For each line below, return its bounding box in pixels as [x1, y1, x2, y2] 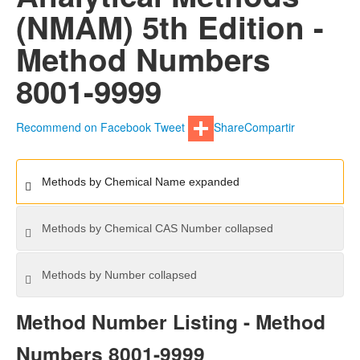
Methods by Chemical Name [41, 175, 186, 189]
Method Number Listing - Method [16, 307, 325, 337]
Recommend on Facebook [16, 119, 151, 136]
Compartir [244, 119, 295, 136]
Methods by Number [41, 268, 145, 282]
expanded [185, 175, 239, 189]
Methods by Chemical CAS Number [41, 222, 222, 235]
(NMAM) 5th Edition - [16, 5, 324, 50]
